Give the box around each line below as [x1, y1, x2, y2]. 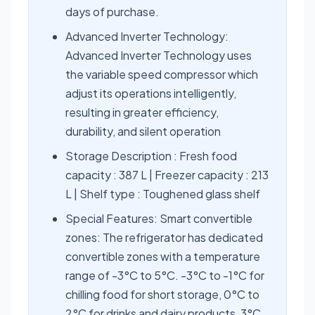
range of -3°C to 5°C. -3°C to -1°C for [65, 267, 264, 283]
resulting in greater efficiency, [65, 104, 219, 120]
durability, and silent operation [65, 123, 221, 139]
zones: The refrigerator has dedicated [65, 229, 263, 245]
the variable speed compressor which [65, 66, 258, 82]
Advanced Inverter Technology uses [65, 47, 252, 63]
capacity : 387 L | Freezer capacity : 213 [65, 167, 269, 182]
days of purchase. [65, 4, 159, 19]
